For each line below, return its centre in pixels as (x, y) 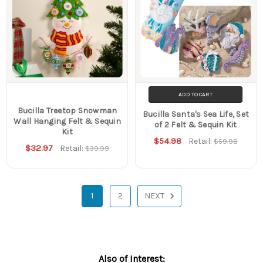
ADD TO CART (196, 94)
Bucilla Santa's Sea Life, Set (196, 114)
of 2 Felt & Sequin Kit (196, 124)
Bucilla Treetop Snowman (67, 110)
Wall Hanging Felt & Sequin (67, 121)
